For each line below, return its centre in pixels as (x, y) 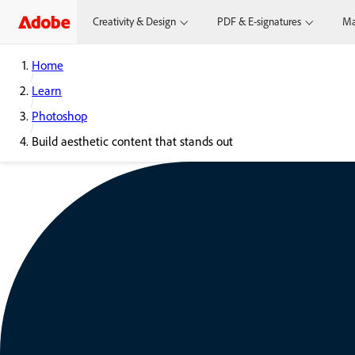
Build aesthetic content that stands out (132, 141)
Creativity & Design (135, 21)
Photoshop (59, 116)
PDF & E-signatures (260, 21)
